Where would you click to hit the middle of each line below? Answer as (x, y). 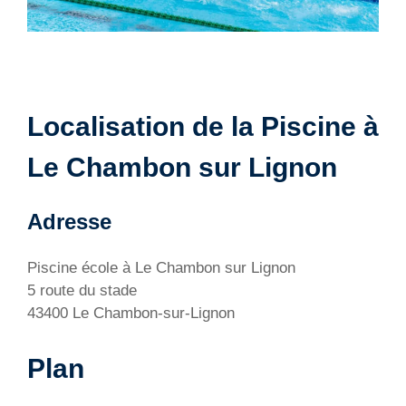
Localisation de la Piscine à (203, 127)
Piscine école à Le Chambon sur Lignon (161, 268)
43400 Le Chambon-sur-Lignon (131, 314)
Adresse (69, 222)
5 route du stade (82, 291)
